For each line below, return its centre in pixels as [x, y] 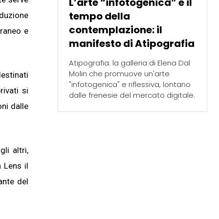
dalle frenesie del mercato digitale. [132, 95]
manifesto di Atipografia [131, 43]
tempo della [99, 16]
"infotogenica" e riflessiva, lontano [130, 84]
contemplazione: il [115, 30]
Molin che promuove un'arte [119, 73]
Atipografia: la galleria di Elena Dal [129, 63]
